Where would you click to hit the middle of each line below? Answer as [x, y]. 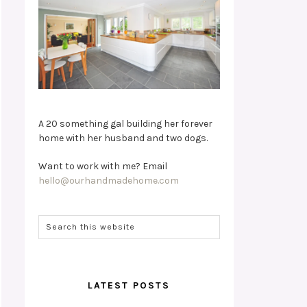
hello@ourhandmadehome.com [108, 180]
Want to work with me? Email [102, 166]
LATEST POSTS [129, 285]
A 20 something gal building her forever [125, 123]
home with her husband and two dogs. [123, 138]
